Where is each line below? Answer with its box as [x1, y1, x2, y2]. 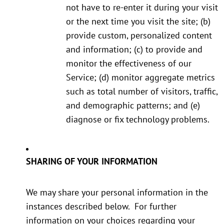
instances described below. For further [26, 200, 176, 212]
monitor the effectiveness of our [66, 57, 191, 69]
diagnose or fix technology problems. [66, 113, 209, 125]
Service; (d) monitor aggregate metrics [66, 71, 215, 83]
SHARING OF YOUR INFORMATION [26, 155, 157, 167]
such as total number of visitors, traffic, [66, 85, 217, 97]
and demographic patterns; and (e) [66, 99, 200, 111]
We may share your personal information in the [26, 186, 208, 198]
